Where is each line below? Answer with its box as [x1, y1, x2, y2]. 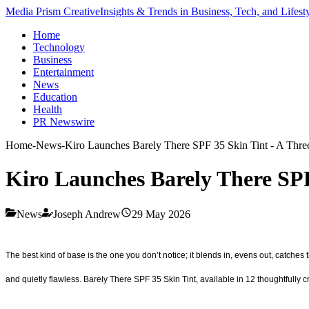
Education [33, 91, 77, 103]
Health [33, 103, 62, 115]
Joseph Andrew [53, 208, 121, 220]
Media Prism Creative [6, 6, 100, 17]
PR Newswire [33, 116, 94, 128]
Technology [33, 41, 85, 53]
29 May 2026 [132, 208, 190, 220]
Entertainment [33, 66, 94, 78]
